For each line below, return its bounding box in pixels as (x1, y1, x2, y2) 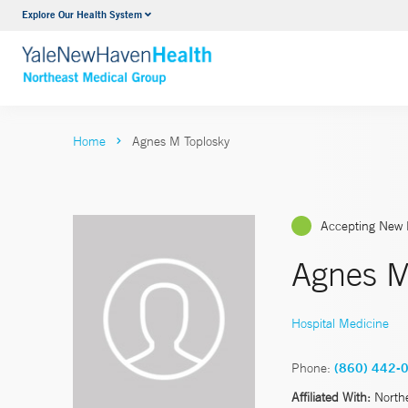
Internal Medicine (135, 8, 242, 26)
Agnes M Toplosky (132, 133, 229, 149)
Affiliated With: (291, 388, 371, 405)
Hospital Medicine (291, 314, 389, 331)
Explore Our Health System (22, 7, 142, 21)
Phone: (291, 359, 331, 376)
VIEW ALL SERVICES (135, 43, 271, 62)
